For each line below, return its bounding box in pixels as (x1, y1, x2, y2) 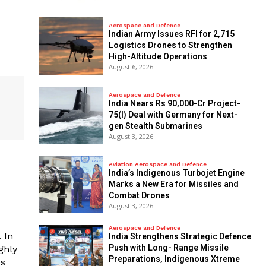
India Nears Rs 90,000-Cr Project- (108, 99, 240, 109)
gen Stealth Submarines (108, 121, 202, 131)
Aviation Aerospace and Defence (108, 161, 207, 167)
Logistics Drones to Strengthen (108, 40, 232, 50)
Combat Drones (108, 191, 170, 200)
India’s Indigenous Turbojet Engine (108, 168, 245, 178)
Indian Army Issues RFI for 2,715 (108, 29, 235, 39)
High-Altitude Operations (108, 52, 207, 62)
